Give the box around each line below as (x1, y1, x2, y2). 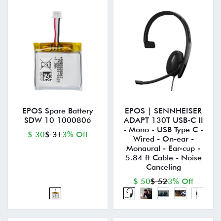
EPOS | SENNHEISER (125, 106, 202, 116)
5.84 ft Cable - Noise (125, 153, 202, 163)
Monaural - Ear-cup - (126, 144, 200, 153)
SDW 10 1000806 (24, 115, 91, 125)
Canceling (146, 162, 181, 172)
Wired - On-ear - (133, 134, 194, 144)
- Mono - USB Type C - (123, 125, 203, 135)
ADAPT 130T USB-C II (123, 115, 203, 125)
